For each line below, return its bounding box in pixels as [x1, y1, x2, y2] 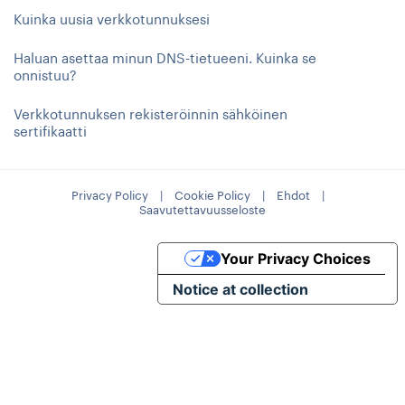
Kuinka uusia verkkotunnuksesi [14, 11, 210, 27]
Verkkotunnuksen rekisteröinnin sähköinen [14, 106, 287, 122]
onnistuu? [14, 67, 77, 83]
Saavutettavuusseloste [139, 202, 266, 217]
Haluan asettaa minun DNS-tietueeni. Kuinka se [14, 50, 316, 66]
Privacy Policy [71, 188, 148, 202]
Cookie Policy [174, 188, 250, 202]
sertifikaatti [14, 123, 87, 139]
